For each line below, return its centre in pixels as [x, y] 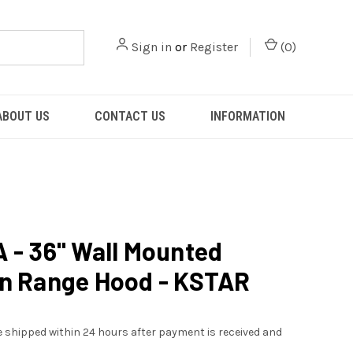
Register [214, 47]
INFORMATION [248, 116]
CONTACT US [130, 116]
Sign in [152, 47]
